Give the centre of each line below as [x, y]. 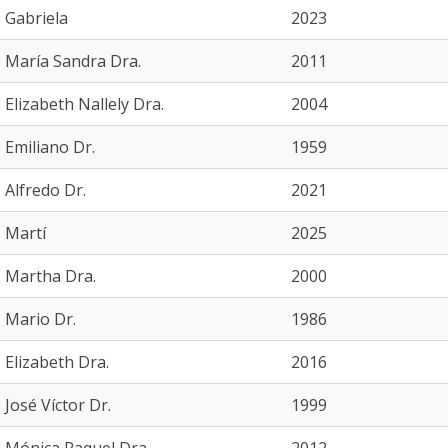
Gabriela [36, 18]
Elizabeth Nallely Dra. [84, 104]
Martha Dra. [50, 276]
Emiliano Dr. [50, 147]
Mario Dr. [40, 319]
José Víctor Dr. [58, 405]
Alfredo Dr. [45, 190]
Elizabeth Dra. [57, 362]
